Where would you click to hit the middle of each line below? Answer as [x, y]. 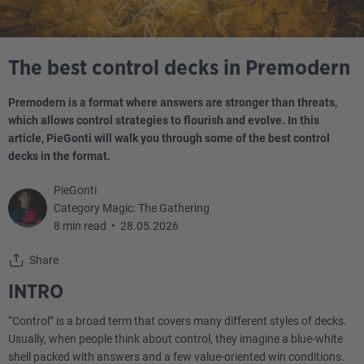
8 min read [80, 226]
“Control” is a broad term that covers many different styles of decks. [178, 321]
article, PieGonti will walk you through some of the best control [169, 138]
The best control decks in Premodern [179, 68]
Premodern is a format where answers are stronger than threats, [173, 102]
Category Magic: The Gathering [132, 208]
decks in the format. [59, 156]
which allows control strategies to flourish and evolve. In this [164, 120]
